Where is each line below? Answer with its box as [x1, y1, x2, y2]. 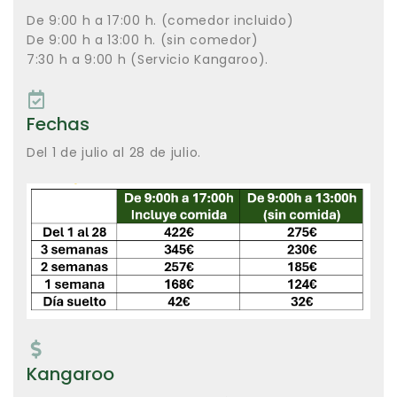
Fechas [27, 112, 90, 136]
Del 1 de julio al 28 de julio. [27, 144, 201, 161]
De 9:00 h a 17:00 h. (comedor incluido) [27, 12, 294, 29]
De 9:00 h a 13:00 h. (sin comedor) [27, 31, 259, 49]
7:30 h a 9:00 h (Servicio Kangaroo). [27, 51, 269, 68]
